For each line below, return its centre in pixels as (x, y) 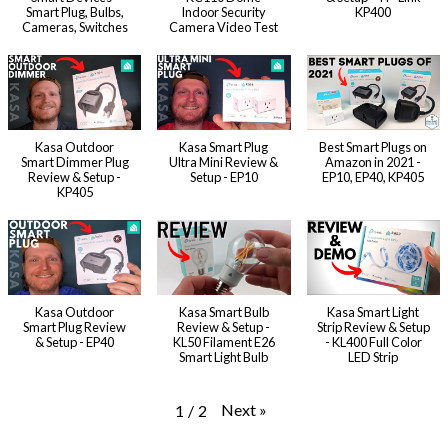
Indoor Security (224, 11)
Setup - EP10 (223, 176)
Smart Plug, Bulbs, (74, 11)
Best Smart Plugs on (373, 146)
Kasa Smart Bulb (223, 311)
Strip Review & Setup (373, 326)
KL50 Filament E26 (223, 341)
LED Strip (373, 356)
